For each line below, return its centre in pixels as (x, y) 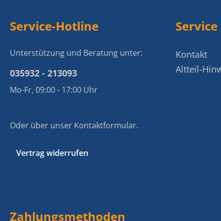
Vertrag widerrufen (52, 153)
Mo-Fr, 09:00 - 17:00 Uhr (54, 90)
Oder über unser (42, 125)
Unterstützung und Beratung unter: (76, 53)
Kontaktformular (105, 125)
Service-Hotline (54, 26)
